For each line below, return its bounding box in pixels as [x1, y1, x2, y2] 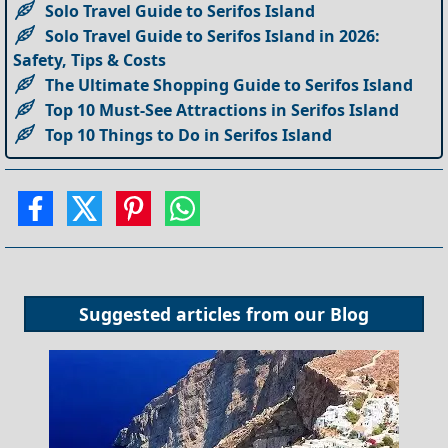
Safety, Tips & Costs [13, 48, 167, 71]
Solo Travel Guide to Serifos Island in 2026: [45, 24, 381, 47]
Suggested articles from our [79, 301, 330, 326]
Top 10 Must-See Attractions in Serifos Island [45, 98, 400, 121]
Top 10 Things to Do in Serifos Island [45, 123, 333, 146]
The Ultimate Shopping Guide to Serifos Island [45, 73, 414, 96]
